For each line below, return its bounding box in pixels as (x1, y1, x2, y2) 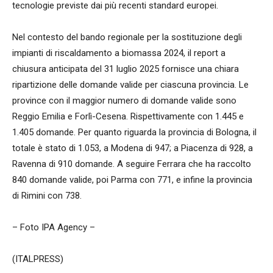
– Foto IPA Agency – (12, 222, 95, 233)
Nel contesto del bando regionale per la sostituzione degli (12, 32, 242, 43)
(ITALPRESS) (12, 253, 63, 265)
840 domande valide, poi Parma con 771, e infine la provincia (12, 174, 252, 186)
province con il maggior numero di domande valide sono (12, 95, 236, 107)
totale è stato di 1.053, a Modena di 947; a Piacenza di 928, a (12, 143, 253, 154)
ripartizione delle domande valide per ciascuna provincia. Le (12, 79, 249, 91)
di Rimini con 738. (12, 190, 82, 202)
